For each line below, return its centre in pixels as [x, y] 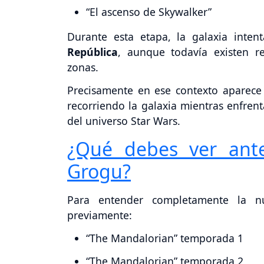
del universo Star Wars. [124, 121]
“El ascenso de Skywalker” [149, 12]
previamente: [100, 215]
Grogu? [99, 171]
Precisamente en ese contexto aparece [164, 90]
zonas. [83, 67]
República [93, 52]
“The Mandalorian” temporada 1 [165, 238]
